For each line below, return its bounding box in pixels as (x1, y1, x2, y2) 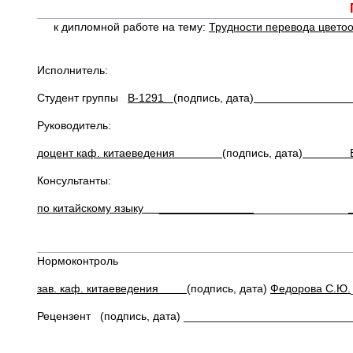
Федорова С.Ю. (270, 282, 351, 295)
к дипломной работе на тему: (54, 20, 209, 33)
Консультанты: (37, 174, 111, 187)
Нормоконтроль (37, 255, 118, 267)
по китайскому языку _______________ (37, 202, 254, 214)
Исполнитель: (37, 64, 108, 76)
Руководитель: (37, 119, 111, 132)
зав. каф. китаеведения (37, 282, 187, 295)
